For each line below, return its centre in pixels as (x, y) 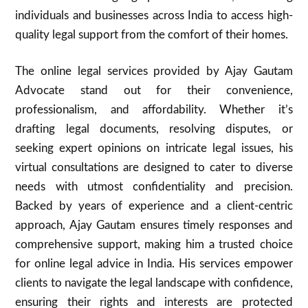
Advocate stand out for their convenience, (154, 90)
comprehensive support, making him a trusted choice (154, 244)
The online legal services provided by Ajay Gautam (154, 71)
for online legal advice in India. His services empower (154, 264)
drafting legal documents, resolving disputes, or (154, 129)
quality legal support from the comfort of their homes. (152, 34)
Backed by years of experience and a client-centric (154, 206)
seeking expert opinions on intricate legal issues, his (154, 148)
